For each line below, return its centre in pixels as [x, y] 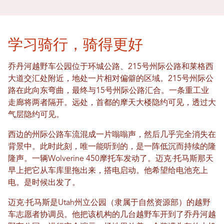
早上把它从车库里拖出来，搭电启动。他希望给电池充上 [108, 171]
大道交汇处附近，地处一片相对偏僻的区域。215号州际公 [111, 79]
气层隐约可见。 [36, 115]
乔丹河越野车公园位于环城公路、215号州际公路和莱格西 [111, 67]
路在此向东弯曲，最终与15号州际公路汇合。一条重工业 [108, 91]
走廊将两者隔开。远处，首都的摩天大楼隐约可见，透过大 [112, 103]
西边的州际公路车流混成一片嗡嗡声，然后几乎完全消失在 [112, 135]
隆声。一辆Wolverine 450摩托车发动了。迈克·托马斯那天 [111, 159]
